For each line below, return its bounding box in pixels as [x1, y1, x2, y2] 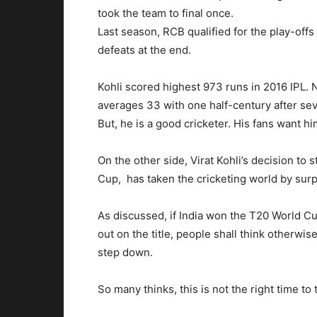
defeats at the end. [98, 42, 191, 57]
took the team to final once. [98, 6, 234, 20]
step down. [98, 245, 153, 259]
